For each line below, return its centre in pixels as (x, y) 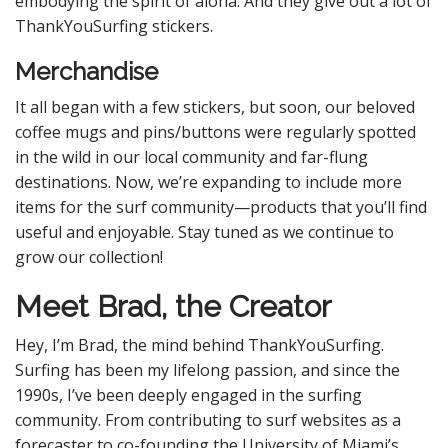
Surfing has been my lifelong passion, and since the (207, 370)
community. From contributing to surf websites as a (208, 420)
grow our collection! (89, 257)
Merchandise (86, 71)
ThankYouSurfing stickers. (116, 26)
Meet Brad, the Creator (173, 306)
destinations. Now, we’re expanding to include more (208, 182)
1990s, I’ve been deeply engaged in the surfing (188, 395)
